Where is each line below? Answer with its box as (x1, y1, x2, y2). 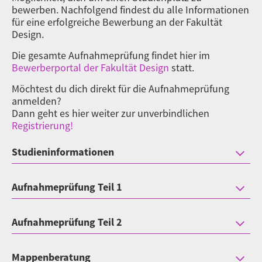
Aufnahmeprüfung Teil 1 (12, 180, 122, 194)
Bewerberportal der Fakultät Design (12, 61, 169, 74)
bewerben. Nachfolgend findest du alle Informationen (12, 3, 249, 16)
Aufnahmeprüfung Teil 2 (12, 215, 122, 229)
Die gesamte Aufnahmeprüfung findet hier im (12, 49, 210, 62)
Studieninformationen (12, 145, 114, 158)
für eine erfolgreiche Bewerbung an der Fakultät (12, 15, 222, 29)
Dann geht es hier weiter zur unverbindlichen (12, 106, 209, 120)
